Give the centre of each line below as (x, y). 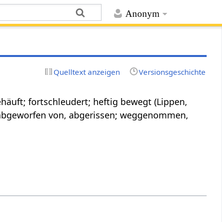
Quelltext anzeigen (87, 72)
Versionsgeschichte (172, 72)
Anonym (142, 14)
